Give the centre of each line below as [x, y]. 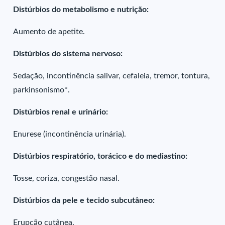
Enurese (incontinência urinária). [70, 134]
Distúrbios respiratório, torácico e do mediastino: [100, 156]
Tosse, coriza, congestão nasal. [67, 178]
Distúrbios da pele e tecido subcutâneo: [84, 200]
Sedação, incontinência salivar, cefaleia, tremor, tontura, [112, 76]
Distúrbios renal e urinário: [61, 112]
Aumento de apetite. [49, 32]
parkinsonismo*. [42, 90]
